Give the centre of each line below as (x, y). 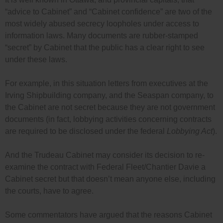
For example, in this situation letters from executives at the (107, 84)
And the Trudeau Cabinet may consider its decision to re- (105, 155)
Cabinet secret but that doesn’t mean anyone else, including (110, 179)
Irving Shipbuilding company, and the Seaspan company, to (109, 96)
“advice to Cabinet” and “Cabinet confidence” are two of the (109, 12)
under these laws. (36, 60)
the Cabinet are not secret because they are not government (110, 108)
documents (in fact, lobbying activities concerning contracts (108, 119)
